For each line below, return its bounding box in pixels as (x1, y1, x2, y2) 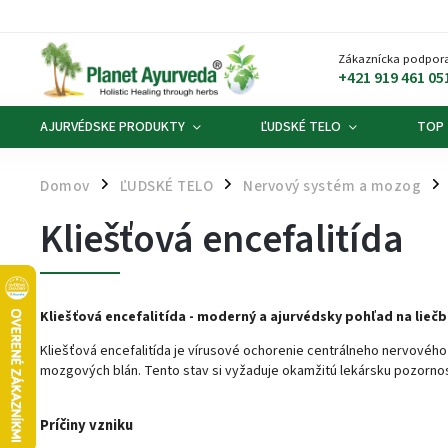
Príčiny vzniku (40, 415, 133, 436)
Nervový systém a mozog (243, 175, 421, 197)
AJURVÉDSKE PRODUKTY (40, 117, 185, 137)
